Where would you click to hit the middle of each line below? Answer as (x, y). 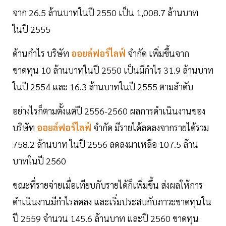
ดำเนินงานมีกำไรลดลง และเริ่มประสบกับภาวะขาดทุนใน (112, 202)
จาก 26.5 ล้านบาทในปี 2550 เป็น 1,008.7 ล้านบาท (105, 13)
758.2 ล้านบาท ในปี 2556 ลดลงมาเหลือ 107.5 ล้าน (105, 144)
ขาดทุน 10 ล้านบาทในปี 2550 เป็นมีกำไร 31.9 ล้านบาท (113, 70)
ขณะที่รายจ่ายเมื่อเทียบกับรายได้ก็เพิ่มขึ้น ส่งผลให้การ (108, 185)
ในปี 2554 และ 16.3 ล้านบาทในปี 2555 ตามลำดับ (103, 87)
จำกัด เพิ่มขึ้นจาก (158, 53)
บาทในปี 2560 (39, 161)
